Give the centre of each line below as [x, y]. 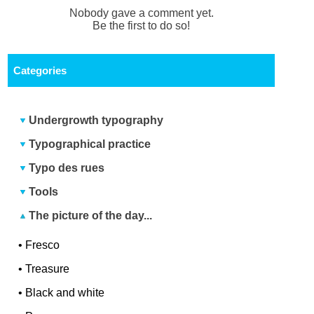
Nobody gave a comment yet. [141, 13]
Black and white [65, 293]
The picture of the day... [89, 216]
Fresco [43, 245]
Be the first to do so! [142, 26]
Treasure [48, 269]
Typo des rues [67, 168]
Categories [40, 71]
